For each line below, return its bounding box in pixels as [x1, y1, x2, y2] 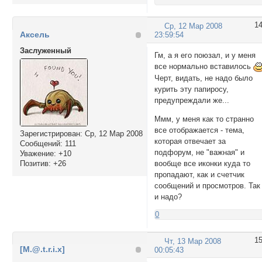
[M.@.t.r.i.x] [19, 244, 65, 254]
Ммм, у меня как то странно [154, 115, 254, 124]
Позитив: [19, 159, 51, 168]
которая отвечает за [154, 137, 226, 146]
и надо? [154, 192, 182, 202]
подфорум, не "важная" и [154, 148, 245, 157]
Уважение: [19, 149, 56, 158]
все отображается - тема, [154, 126, 245, 135]
